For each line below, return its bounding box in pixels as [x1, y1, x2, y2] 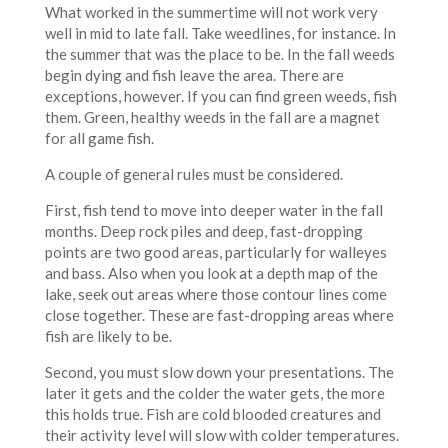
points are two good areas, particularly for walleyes [44, 243, 387, 262]
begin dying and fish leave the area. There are [44, 66, 344, 85]
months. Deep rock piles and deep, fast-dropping [44, 222, 363, 241]
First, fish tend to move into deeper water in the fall [44, 201, 383, 220]
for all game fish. [44, 129, 154, 148]
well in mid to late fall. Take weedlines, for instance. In [44, 24, 396, 43]
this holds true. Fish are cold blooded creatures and [44, 405, 381, 424]
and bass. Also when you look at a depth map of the [44, 264, 378, 283]
